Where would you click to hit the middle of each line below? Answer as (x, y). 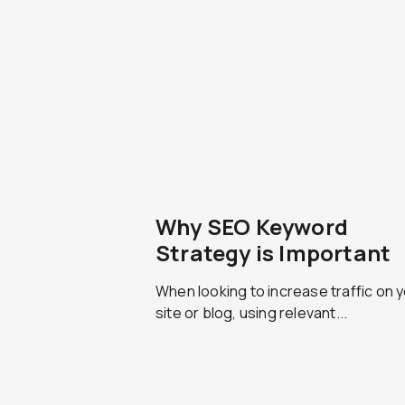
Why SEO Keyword (252, 226)
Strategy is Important (273, 253)
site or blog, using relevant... (252, 313)
